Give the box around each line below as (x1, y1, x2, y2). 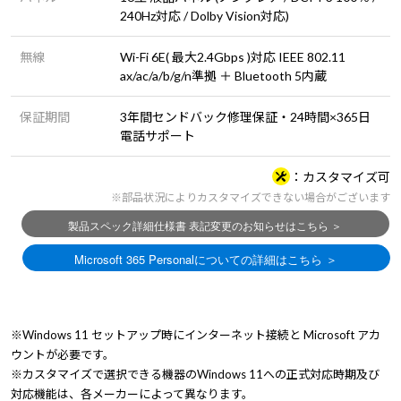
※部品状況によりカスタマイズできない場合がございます (111, 191, 390, 204)
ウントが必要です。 (11, 347, 115, 362)
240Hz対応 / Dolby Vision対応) (120, 8, 289, 23)
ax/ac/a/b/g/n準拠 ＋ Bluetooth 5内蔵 (120, 68, 327, 83)
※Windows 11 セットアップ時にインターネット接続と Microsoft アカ (11, 328, 380, 342)
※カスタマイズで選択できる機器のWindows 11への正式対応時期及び (11, 367, 380, 381)
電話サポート (120, 128, 195, 143)
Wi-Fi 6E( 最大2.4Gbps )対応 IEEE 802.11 (120, 49, 346, 64)
